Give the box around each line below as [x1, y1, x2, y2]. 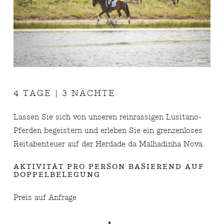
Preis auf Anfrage [13, 192, 77, 202]
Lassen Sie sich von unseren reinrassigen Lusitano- [13, 112, 202, 122]
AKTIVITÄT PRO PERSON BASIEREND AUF [13, 162, 205, 171]
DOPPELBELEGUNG [13, 170, 101, 179]
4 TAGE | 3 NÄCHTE [13, 87, 116, 98]
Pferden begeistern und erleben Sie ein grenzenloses [13, 125, 203, 135]
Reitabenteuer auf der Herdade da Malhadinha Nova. [13, 139, 204, 149]
